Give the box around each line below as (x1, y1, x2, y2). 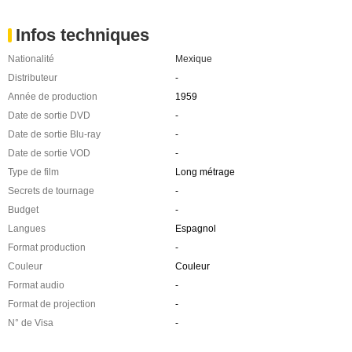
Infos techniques (16, 25, 149, 46)
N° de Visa (8, 317, 53, 329)
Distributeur (8, 72, 57, 84)
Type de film (8, 167, 59, 178)
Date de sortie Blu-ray (8, 129, 101, 141)
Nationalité (8, 53, 54, 65)
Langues (8, 223, 46, 235)
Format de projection (8, 299, 96, 310)
